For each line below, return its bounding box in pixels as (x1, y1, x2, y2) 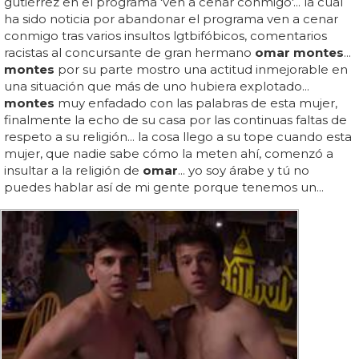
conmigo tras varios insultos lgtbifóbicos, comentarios (4, 27, 327, 43)
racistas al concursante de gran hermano (4, 44, 255, 60)
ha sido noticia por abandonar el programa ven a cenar (4, 10, 338, 26)
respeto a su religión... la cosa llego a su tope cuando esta (4, 128, 352, 144)
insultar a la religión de (4, 162, 143, 178)
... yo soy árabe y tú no (178, 162, 309, 178)
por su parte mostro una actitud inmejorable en (54, 61, 348, 77)
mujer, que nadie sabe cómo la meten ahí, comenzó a (4, 145, 333, 161)
